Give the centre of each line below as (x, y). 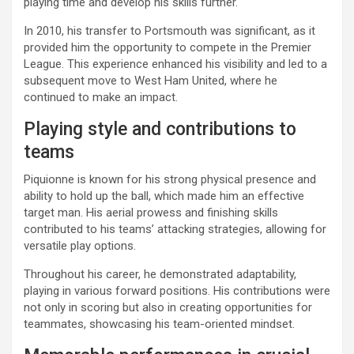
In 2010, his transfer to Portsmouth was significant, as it (169, 31)
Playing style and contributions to (160, 129)
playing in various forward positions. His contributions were (177, 291)
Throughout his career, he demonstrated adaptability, (160, 274)
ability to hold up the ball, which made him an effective (164, 196)
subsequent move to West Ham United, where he (151, 81)
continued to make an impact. (101, 97)
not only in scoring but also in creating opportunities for (168, 307)
